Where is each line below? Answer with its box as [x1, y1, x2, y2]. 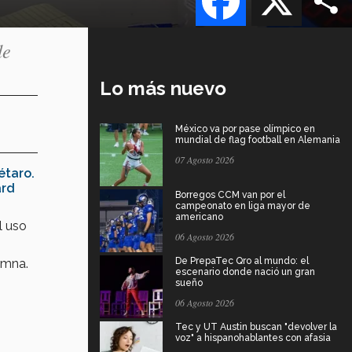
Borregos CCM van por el [175, 189, 285, 200]
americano [175, 211, 223, 222]
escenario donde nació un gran [175, 266, 315, 277]
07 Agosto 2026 [175, 152, 234, 166]
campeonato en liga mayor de [175, 200, 310, 211]
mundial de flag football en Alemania [175, 134, 340, 145]
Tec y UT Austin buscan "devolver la [175, 321, 337, 332]
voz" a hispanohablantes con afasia [175, 332, 331, 343]
